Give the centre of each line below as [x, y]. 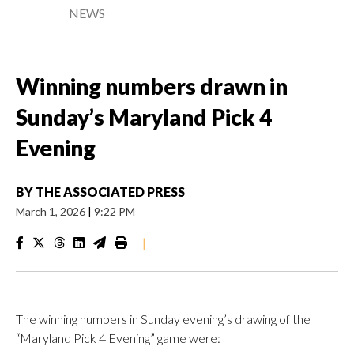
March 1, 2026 [52, 211]
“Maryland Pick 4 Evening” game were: [118, 338]
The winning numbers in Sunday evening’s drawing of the [163, 319]
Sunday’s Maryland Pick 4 [144, 117]
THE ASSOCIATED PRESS [110, 192]
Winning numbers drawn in [152, 86]
